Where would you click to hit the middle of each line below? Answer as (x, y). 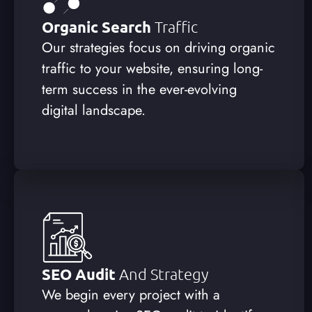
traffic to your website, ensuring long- (152, 68)
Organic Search (98, 26)
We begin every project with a (131, 295)
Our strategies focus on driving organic (158, 47)
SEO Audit (80, 274)
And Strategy (164, 273)
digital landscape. (94, 110)
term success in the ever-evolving (139, 89)
